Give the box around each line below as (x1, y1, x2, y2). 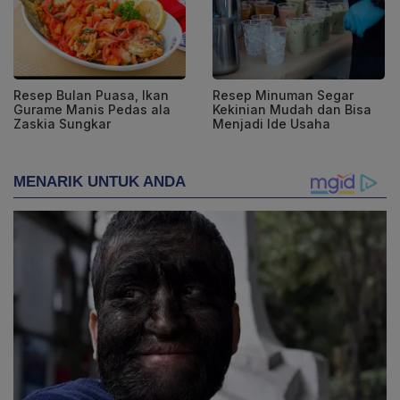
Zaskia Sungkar (13, 116, 111, 132)
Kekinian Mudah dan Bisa (212, 102, 371, 118)
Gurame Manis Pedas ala (13, 102, 171, 118)
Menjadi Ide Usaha (212, 116, 330, 132)
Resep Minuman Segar (212, 87, 354, 104)
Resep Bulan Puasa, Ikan (13, 87, 169, 104)
